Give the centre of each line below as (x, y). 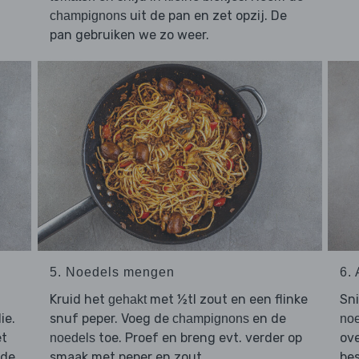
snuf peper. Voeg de (111, 318)
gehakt (127, 299)
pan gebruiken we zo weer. (129, 35)
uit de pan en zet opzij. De (206, 16)
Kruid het (79, 299)
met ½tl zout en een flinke (227, 299)
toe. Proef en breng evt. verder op (198, 337)
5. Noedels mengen (112, 272)
